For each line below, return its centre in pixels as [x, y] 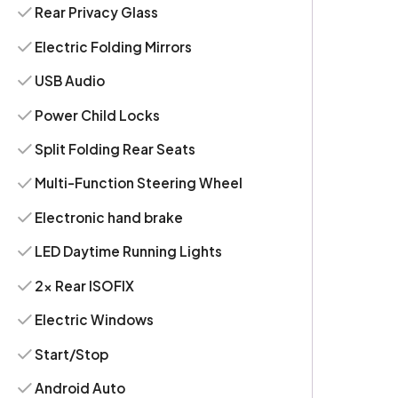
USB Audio [70, 81]
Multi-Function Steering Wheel [139, 183]
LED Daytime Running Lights [129, 251]
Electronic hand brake [109, 217]
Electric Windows [95, 320]
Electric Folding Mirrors [114, 46]
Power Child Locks [98, 115]
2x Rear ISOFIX [85, 285]
